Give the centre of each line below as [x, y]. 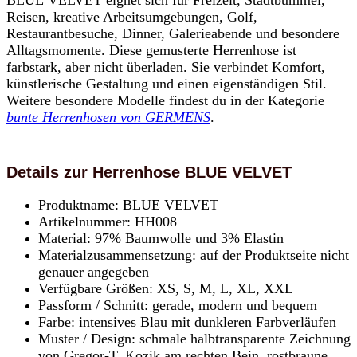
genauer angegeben [94, 271]
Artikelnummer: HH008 [108, 221]
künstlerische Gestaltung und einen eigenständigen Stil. [167, 84]
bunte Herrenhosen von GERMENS [108, 118]
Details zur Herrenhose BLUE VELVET [149, 172]
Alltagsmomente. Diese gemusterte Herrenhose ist [151, 51]
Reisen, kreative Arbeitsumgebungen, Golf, [132, 17]
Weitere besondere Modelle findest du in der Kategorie [165, 101]
